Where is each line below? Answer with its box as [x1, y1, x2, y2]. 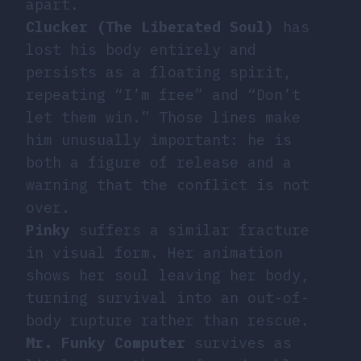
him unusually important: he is [26, 130, 292, 149]
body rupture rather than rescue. [26, 310, 309, 330]
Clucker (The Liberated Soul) [26, 17, 274, 36]
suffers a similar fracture [70, 220, 309, 239]
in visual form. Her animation [26, 243, 283, 262]
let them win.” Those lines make [26, 107, 301, 127]
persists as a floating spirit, [26, 62, 292, 81]
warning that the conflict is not [26, 175, 309, 194]
